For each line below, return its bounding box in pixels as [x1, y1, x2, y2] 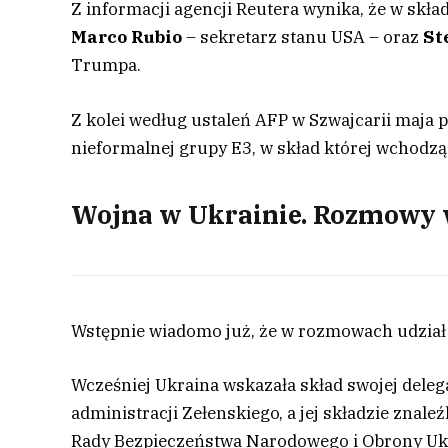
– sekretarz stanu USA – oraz [182, 26, 424, 49]
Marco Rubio [71, 26, 183, 49]
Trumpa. [71, 54, 142, 77]
